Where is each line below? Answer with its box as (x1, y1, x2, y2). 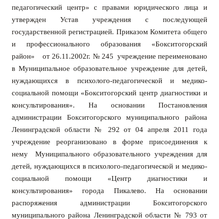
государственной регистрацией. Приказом (12, 28, 148, 36)
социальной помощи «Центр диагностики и (12, 175, 207, 183)
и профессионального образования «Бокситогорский (12, 40, 207, 48)
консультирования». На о (12, 101, 115, 109)
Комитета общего (148, 28, 207, 36)
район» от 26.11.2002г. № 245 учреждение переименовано (12, 52, 207, 61)
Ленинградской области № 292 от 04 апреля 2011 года (12, 126, 207, 134)
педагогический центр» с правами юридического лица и (12, 3, 207, 12)
